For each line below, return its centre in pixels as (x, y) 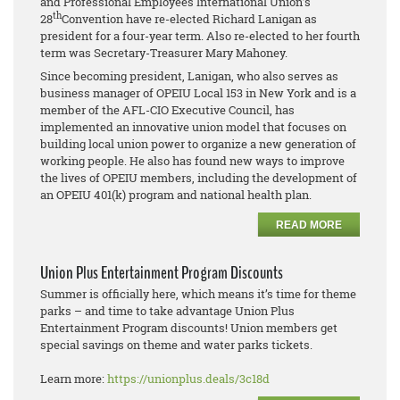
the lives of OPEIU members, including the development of (199, 177)
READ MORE (309, 225)
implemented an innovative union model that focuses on (193, 126)
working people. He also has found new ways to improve (192, 160)
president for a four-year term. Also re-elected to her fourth (200, 35)
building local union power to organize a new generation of (198, 143)
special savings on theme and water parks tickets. (176, 344)
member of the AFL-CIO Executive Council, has (167, 109)
